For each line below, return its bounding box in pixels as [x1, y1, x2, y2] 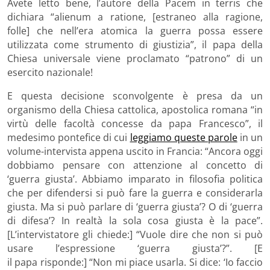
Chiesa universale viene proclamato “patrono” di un [7, 51, 263, 65]
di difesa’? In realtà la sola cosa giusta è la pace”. [7, 213, 263, 227]
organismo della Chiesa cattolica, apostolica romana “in [7, 102, 263, 116]
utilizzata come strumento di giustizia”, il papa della [7, 37, 263, 51]
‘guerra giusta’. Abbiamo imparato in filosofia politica [7, 172, 263, 186]
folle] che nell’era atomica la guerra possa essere [7, 24, 263, 37]
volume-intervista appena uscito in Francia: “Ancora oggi [7, 144, 263, 158]
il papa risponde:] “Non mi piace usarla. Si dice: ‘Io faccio [7, 255, 263, 269]
